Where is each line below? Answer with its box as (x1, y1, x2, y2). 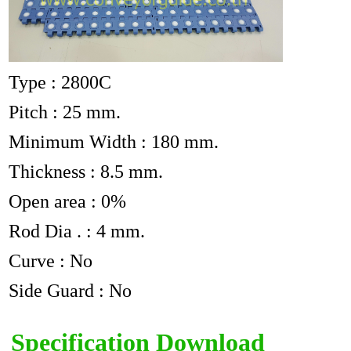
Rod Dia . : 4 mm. (9, 220, 146, 241)
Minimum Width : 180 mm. (9, 131, 219, 152)
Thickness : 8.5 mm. (9, 161, 164, 182)
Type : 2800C (9, 71, 112, 92)
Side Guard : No (9, 280, 132, 301)
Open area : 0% (9, 190, 127, 212)
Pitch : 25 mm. (9, 101, 121, 122)
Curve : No (9, 250, 93, 271)
